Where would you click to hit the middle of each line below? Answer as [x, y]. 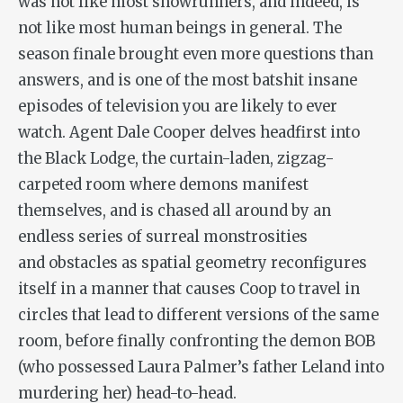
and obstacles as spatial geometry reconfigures [193, 263]
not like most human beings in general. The [180, 28]
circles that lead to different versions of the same [198, 315]
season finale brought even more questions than [196, 54]
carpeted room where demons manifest [163, 184]
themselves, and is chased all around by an [175, 210]
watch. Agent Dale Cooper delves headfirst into [189, 132]
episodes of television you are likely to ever [178, 106]
